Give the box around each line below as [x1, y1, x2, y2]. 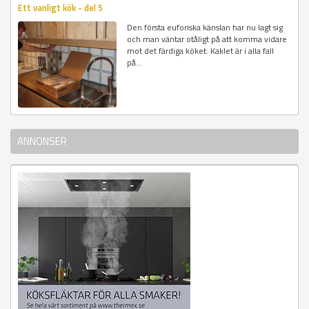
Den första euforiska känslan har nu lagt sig [127, 20, 283, 34]
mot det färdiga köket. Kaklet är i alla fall [127, 43, 275, 57]
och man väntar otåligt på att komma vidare [127, 32, 288, 46]
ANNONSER [17, 133, 67, 150]
